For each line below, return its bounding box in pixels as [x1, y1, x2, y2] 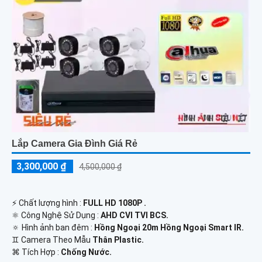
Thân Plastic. [92, 235, 144, 244]
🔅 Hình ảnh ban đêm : [12, 222, 94, 232]
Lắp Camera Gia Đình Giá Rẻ [12, 138, 137, 149]
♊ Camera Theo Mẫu [12, 235, 92, 244]
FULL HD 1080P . [83, 198, 146, 208]
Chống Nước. [61, 247, 112, 257]
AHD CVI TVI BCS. [101, 210, 168, 220]
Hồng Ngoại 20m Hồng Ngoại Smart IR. [94, 222, 244, 232]
